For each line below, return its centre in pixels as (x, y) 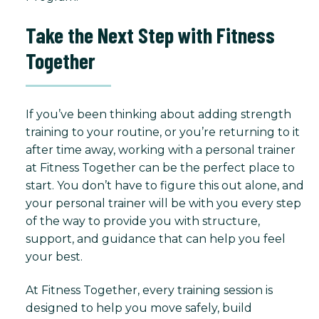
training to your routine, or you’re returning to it (163, 132)
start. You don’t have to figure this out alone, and (165, 185)
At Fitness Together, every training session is (149, 290)
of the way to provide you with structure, (143, 221)
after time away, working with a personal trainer (161, 150)
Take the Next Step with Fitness (150, 35)
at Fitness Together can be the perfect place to (160, 167)
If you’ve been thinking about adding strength (158, 114)
